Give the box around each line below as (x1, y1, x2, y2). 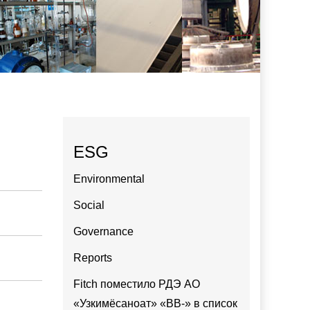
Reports (73, 252, 112, 264)
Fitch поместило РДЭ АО (73, 278, 200, 290)
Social (73, 199, 104, 211)
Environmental (73, 173, 145, 185)
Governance (73, 226, 134, 237)
